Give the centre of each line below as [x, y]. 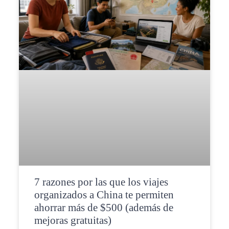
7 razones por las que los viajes [101, 182]
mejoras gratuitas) [73, 221]
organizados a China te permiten [104, 195]
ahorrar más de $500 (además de [104, 208]
